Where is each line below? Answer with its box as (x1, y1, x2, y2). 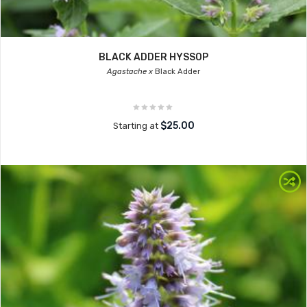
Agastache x (107, 67, 153, 76)
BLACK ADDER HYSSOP (99, 51, 208, 63)
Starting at (112, 121, 160, 131)
